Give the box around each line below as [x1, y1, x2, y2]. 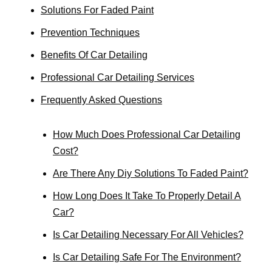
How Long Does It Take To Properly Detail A [53, 191, 241, 202]
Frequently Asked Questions [41, 95, 162, 106]
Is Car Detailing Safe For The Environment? [53, 252, 241, 263]
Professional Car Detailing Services [41, 72, 194, 83]
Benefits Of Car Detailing [41, 50, 148, 61]
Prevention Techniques [41, 27, 140, 38]
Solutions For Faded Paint [41, 5, 154, 16]
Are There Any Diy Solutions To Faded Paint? [53, 168, 248, 179]
